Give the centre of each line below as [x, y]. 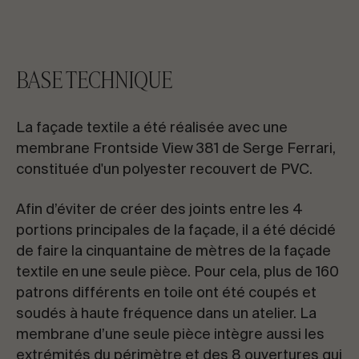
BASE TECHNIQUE [94, 80]
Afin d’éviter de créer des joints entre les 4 [159, 210]
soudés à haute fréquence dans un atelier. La [166, 314]
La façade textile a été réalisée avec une [152, 128]
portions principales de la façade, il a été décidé [176, 231]
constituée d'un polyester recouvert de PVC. [164, 170]
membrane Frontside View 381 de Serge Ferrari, [176, 149]
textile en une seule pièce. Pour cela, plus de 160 [177, 272]
